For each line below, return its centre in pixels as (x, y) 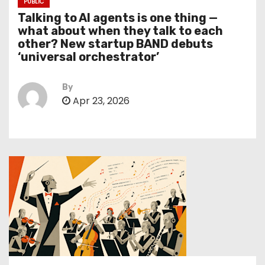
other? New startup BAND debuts (115, 44)
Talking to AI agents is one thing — (118, 18)
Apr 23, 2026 (100, 101)
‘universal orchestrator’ (88, 57)
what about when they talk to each (120, 31)
